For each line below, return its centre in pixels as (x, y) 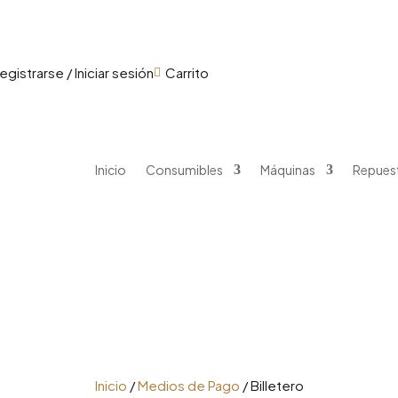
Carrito (187, 73)
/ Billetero (271, 386)
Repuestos (244, 36)
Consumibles (184, 170)
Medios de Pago (188, 386)
